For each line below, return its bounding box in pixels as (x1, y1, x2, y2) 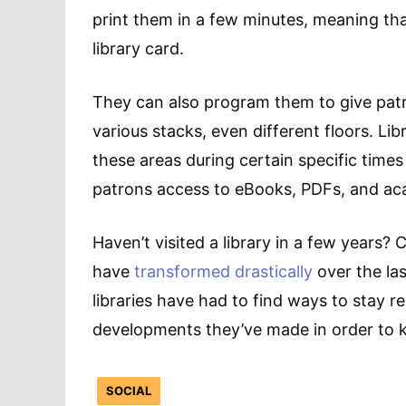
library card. (92, 39, 184, 58)
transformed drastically (134, 262, 313, 281)
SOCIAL (106, 382, 151, 398)
